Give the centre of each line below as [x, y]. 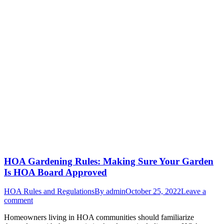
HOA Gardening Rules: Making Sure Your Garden [109, 161]
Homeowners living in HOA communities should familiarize [99, 217]
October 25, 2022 [153, 191]
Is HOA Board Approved [55, 172]
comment [18, 200]
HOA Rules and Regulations [49, 191]
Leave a [193, 191]
